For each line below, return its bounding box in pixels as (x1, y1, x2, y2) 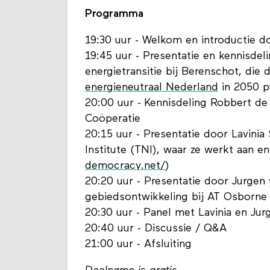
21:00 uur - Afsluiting (85, 239, 192, 251)
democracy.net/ (85, 160, 165, 172)
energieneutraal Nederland (85, 82, 218, 94)
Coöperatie (85, 113, 140, 125)
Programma (85, 8, 143, 20)
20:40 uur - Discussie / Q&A (85, 223, 230, 235)
